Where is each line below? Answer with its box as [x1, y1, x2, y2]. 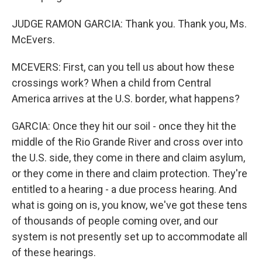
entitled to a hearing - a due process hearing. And [12, 183, 237, 195]
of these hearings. [12, 246, 96, 258]
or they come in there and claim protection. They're [12, 167, 247, 180]
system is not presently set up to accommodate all [12, 230, 247, 243]
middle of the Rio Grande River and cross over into [12, 136, 243, 148]
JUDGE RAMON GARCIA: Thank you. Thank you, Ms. [12, 18, 247, 30]
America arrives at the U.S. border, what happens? [12, 92, 240, 105]
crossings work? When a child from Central [12, 77, 211, 89]
